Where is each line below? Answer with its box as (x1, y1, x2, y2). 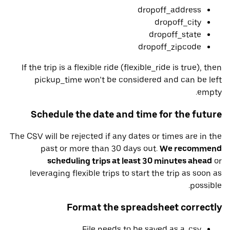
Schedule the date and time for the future (31, 108, 222, 120)
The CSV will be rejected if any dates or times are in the (10, 131, 222, 141)
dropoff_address (138, 5, 201, 15)
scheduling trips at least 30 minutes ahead (47, 156, 212, 166)
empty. (197, 87, 222, 98)
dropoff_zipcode (138, 42, 201, 52)
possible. (190, 180, 222, 190)
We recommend (160, 143, 222, 154)
